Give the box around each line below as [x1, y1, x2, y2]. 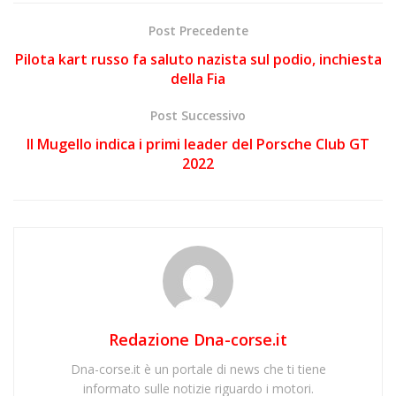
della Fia [171, 68, 225, 88]
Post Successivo [150, 106, 246, 124]
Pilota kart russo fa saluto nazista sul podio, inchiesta [14, 49, 382, 69]
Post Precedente [148, 21, 248, 39]
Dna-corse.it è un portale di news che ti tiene [70, 360, 326, 377]
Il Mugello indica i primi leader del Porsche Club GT [27, 133, 369, 154]
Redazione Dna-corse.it [109, 328, 287, 350]
